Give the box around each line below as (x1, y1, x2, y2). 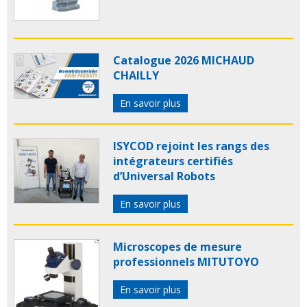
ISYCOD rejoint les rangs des (113, 138, 269, 154)
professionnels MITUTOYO (113, 254, 259, 270)
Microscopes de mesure (113, 239, 242, 255)
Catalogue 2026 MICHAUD (113, 53, 254, 69)
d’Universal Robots (113, 169, 215, 184)
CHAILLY (113, 68, 159, 84)
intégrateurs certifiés (113, 153, 233, 169)
